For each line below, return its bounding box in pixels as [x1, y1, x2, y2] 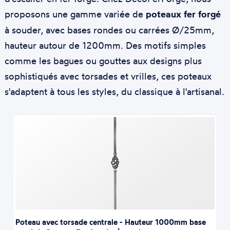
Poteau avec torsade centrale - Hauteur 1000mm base [15, 217, 206, 227]
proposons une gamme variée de [4, 8, 146, 20]
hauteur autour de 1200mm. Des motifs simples [4, 40, 206, 51]
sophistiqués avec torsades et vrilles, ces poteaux [4, 70, 212, 82]
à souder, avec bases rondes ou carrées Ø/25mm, [4, 24, 214, 35]
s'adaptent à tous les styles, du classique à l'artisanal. [4, 86, 224, 97]
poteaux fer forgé [145, 8, 221, 20]
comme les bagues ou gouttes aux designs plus [4, 55, 202, 66]
